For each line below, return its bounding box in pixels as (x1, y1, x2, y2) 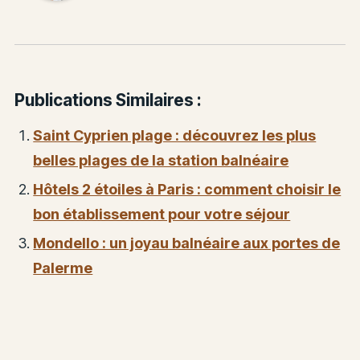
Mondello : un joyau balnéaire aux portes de (33, 235, 341, 252)
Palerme (33, 260, 93, 277)
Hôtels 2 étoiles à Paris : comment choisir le (33, 180, 342, 198)
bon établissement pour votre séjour (33, 205, 291, 223)
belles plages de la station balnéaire (33, 151, 289, 169)
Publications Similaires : (14, 90, 202, 111)
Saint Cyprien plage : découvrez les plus (33, 126, 317, 144)
